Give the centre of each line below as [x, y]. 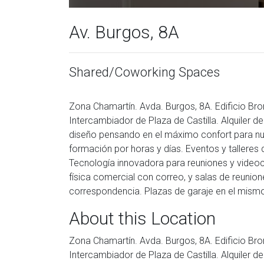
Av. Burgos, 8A [124, 32]
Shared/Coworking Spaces [144, 72]
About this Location [142, 218]
